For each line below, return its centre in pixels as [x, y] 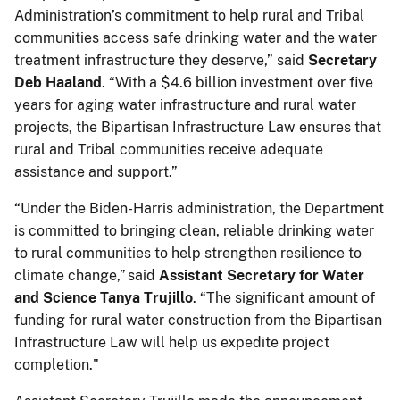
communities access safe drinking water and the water [196, 37]
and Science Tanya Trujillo [104, 297]
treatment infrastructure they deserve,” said [161, 60]
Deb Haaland [58, 82]
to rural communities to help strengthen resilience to [188, 253]
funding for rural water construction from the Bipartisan [198, 320]
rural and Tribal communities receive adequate [169, 149]
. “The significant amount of [284, 297]
